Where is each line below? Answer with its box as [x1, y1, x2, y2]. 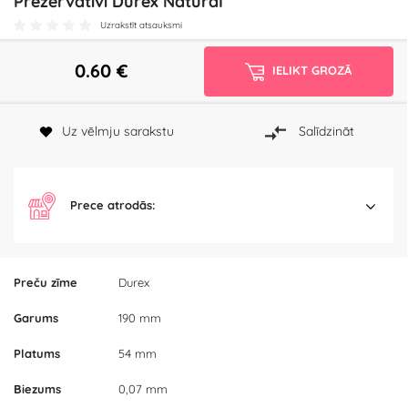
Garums [14, 311, 58, 326]
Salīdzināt [298, 123, 354, 140]
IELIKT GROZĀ [272, 63, 352, 77]
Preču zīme [14, 275, 77, 291]
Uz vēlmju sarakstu [62, 123, 175, 140]
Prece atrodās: [70, 198, 156, 213]
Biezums [14, 382, 61, 397]
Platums [14, 346, 60, 362]
